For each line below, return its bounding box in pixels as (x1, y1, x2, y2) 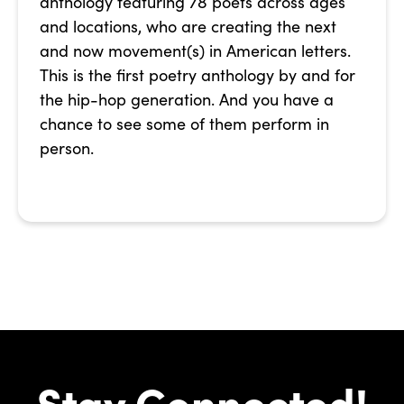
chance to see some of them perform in (40, 113, 329, 135)
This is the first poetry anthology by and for (40, 64, 355, 87)
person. (40, 137, 94, 160)
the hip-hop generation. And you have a (40, 88, 334, 111)
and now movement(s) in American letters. (40, 40, 351, 62)
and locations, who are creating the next (40, 15, 336, 38)
